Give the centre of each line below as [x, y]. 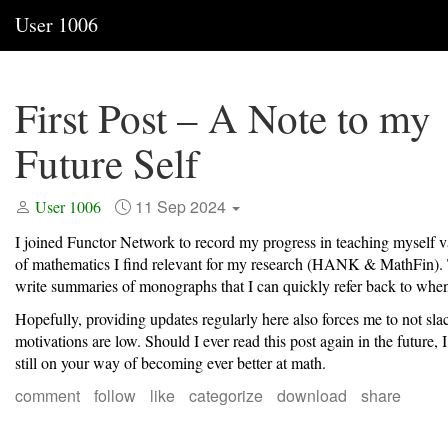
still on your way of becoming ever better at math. [170, 362]
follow [115, 395]
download [312, 395]
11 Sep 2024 [182, 206]
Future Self [107, 162]
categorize [226, 395]
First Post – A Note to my [223, 117]
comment [47, 395]
